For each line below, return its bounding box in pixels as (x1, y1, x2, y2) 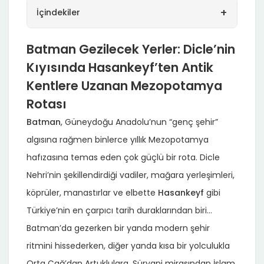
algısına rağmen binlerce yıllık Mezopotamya (27, 133, 209, 146)
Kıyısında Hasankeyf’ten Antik (27, 58, 213, 76)
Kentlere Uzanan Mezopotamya (27, 77, 222, 94)
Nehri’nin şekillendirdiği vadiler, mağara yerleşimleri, (27, 169, 235, 181)
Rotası (27, 95, 67, 113)
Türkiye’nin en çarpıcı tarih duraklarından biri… (27, 204, 212, 216)
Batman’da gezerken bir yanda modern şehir (27, 222, 210, 234)
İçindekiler (37, 6, 80, 18)
